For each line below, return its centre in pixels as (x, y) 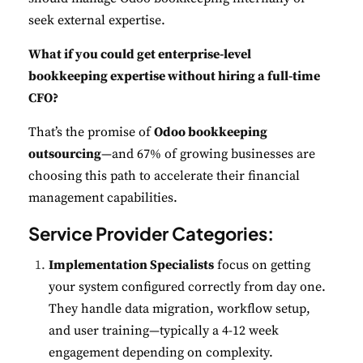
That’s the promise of (91, 132)
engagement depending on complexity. (161, 353)
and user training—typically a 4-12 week (164, 331)
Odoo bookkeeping (211, 132)
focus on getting (262, 265)
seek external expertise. (97, 21)
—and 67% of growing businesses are (208, 154)
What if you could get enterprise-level (140, 55)
